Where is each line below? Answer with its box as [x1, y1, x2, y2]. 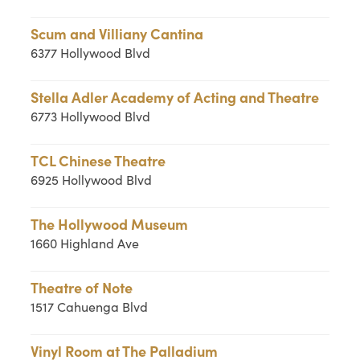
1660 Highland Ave [31, 235, 140, 252]
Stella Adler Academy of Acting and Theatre [31, 87, 320, 107]
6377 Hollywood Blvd [31, 44, 151, 61]
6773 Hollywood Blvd [31, 108, 151, 125]
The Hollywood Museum [31, 214, 189, 234]
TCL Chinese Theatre [31, 150, 166, 170]
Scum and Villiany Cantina [31, 23, 204, 43]
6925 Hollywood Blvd [31, 171, 153, 188]
